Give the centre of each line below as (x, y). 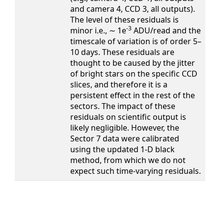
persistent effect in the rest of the (133, 95)
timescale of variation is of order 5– (136, 41)
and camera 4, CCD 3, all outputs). (133, 9)
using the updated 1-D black (123, 149)
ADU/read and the (166, 30)
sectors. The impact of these (123, 106)
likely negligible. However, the (125, 128)
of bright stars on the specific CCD (134, 74)
